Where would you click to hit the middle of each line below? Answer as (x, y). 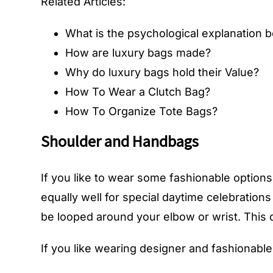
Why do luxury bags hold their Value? (162, 73)
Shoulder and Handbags (120, 141)
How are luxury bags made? (138, 53)
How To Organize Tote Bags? (142, 112)
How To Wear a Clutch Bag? (138, 92)
